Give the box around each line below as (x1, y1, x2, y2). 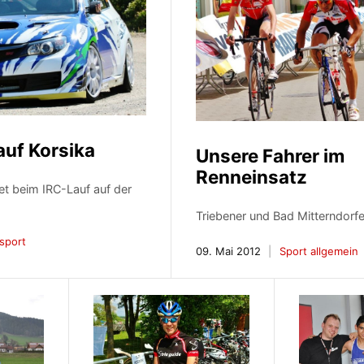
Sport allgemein (279, 244, 359, 258)
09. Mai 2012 (196, 244, 262, 258)
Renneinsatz (196, 165, 308, 188)
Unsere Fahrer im (196, 144, 345, 167)
